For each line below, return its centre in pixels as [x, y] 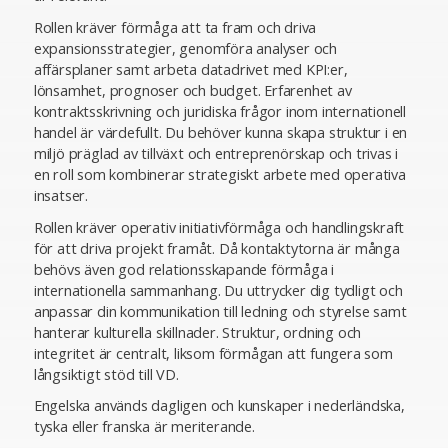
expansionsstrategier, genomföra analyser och [185, 48]
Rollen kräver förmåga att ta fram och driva [175, 27]
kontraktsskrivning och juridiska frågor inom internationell [219, 111]
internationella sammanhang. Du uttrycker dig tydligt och [218, 290]
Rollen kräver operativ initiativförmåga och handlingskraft [219, 227]
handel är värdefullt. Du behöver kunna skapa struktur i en [220, 132]
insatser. [60, 195]
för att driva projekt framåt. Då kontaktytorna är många [216, 248]
